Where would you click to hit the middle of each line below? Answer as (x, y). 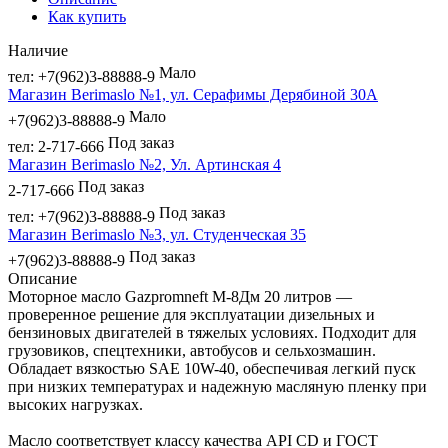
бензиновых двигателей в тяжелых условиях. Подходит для (212, 332)
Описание (42, 278)
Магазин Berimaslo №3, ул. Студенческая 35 (157, 234)
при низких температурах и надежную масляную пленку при (217, 386)
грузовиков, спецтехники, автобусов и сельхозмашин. (192, 350)
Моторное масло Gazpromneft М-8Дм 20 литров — (180, 296)
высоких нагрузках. (75, 404)
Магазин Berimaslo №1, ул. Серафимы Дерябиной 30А (193, 94)
